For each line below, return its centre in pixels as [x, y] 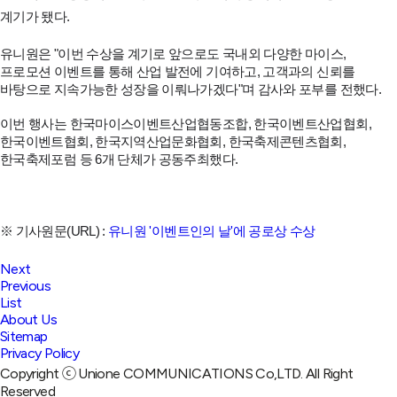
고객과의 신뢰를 [309, 72]
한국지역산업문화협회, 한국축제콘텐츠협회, [221, 142]
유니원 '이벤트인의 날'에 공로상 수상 [212, 231]
